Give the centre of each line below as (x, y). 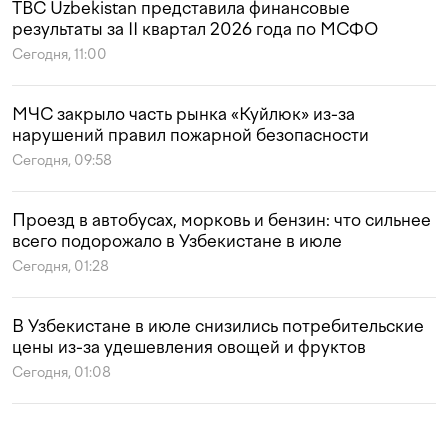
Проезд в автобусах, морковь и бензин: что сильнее (221, 220)
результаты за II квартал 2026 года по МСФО (195, 29)
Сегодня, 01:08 (61, 373)
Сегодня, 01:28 (60, 267)
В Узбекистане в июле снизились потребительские (218, 326)
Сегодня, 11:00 (59, 55)
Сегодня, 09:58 (62, 161)
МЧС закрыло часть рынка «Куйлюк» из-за (183, 114)
